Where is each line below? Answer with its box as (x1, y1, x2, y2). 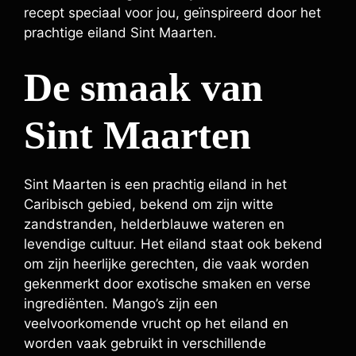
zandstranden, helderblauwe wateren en (24, 215, 284, 232)
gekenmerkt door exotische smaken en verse (24, 275, 311, 292)
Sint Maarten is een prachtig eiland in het (24, 176, 287, 192)
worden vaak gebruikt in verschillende (24, 335, 266, 351)
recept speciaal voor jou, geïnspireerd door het (24, 5, 321, 21)
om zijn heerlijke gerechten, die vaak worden (24, 255, 309, 272)
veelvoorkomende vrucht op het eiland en (24, 315, 288, 331)
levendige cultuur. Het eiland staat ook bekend (24, 235, 323, 252)
